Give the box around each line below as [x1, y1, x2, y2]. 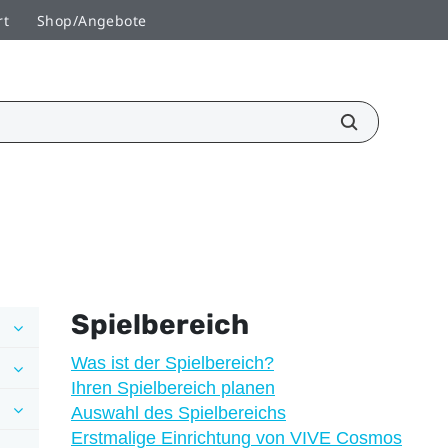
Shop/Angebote [37, 10, 147, 30]
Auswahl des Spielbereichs [70, 402, 286, 423]
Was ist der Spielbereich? [70, 352, 274, 373]
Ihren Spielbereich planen [70, 377, 275, 398]
